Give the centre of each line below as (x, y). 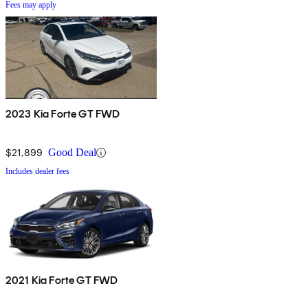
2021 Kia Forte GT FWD (62, 280)
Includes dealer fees (37, 172)
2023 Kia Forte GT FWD (63, 114)
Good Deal (72, 153)
